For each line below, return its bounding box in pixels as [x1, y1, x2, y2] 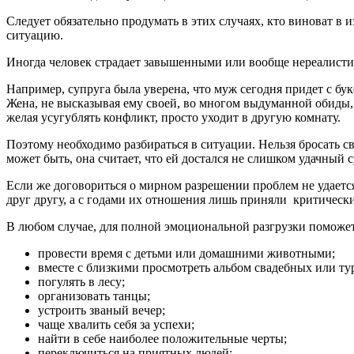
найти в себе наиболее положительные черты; [38, 331, 287, 345]
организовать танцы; [38, 288, 150, 303]
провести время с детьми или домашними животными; [38, 246, 335, 260]
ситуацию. [6, 28, 63, 42]
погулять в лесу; [38, 274, 125, 288]
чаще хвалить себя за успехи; [38, 317, 194, 331]
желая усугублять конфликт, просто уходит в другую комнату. [6, 110, 341, 124]
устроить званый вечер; [38, 303, 165, 317]
